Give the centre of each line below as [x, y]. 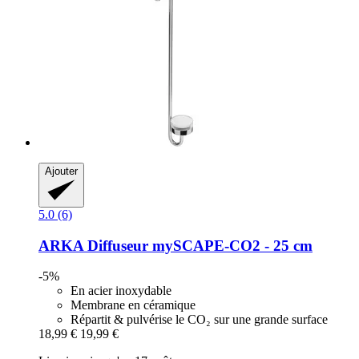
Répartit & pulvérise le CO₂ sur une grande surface [199, 320]
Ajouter [61, 171]
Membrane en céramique [133, 305]
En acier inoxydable [121, 291]
